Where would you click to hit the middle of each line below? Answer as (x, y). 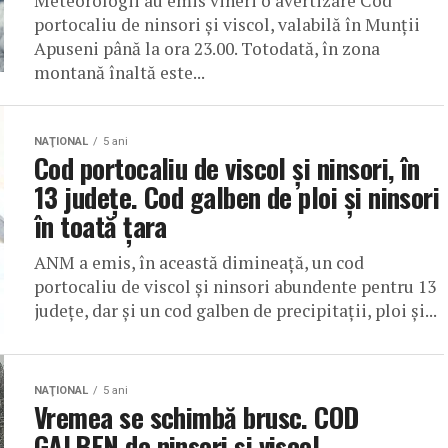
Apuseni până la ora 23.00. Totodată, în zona (207, 49)
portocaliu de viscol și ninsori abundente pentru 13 (235, 287)
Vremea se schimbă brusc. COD (196, 417)
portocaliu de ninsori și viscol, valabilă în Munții (227, 25)
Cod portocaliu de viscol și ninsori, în (227, 168)
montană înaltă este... (119, 73)
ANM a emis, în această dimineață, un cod (199, 263)
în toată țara (100, 226)
